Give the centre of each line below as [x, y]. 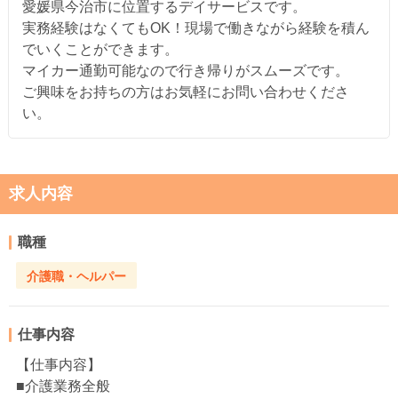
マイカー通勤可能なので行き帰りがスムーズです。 [185, 71]
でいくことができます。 [100, 49]
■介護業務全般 [63, 386]
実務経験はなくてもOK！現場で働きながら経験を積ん [195, 28]
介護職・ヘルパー [76, 276]
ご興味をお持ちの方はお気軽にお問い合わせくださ [185, 92]
